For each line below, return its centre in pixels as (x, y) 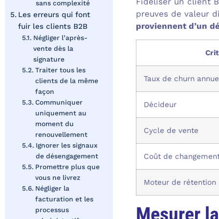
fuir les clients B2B (53, 27)
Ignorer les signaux (66, 145)
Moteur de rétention (180, 182)
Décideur (160, 104)
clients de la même (66, 81)
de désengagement (67, 156)
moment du (54, 124)
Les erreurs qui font (55, 15)
